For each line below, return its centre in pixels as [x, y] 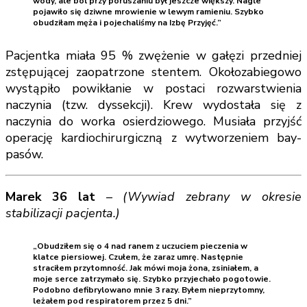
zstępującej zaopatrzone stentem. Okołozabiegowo [153, 72]
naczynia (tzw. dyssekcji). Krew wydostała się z [153, 105]
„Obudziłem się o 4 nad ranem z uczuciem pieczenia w [140, 246]
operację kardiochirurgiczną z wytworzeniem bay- [153, 138]
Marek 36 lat [50, 197]
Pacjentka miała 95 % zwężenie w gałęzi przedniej [153, 56]
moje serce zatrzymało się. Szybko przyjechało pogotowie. [152, 279]
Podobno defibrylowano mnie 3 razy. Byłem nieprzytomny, [149, 290]
